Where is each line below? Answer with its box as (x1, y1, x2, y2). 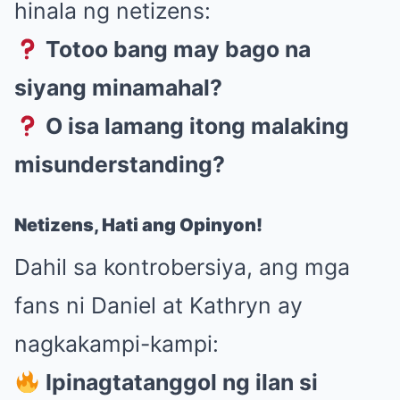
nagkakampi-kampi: (14, 330, 219, 358)
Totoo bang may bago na (46, 36, 312, 63)
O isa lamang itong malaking (46, 112, 350, 140)
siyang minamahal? (14, 74, 222, 102)
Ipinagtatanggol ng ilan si (46, 369, 319, 396)
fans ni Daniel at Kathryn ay (14, 292, 303, 320)
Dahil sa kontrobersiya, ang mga (14, 254, 350, 281)
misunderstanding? (14, 151, 225, 179)
